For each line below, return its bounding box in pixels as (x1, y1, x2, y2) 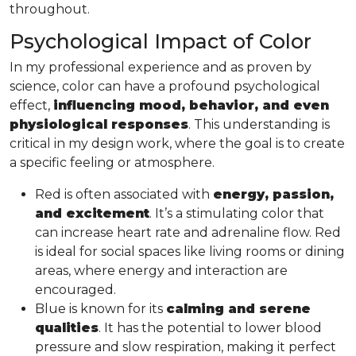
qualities (35, 319, 99, 335)
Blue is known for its (35, 300, 166, 316)
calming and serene (166, 300, 311, 316)
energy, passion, (213, 186, 334, 202)
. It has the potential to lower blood (99, 319, 322, 335)
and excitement (35, 205, 149, 221)
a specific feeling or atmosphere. (10, 154, 218, 170)
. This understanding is (188, 116, 330, 132)
